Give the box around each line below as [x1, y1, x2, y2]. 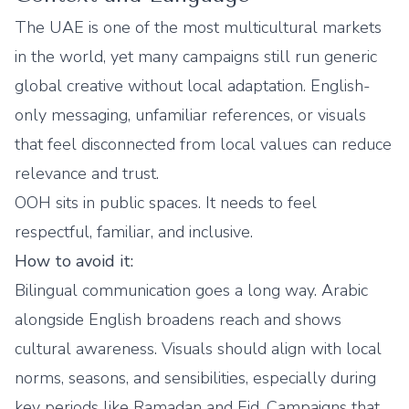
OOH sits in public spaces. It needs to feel [15, 192, 317, 214]
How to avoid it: [15, 250, 133, 272]
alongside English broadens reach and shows [15, 309, 341, 330]
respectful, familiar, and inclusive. [15, 221, 253, 243]
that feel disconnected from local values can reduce [15, 133, 392, 155]
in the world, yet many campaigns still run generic [15, 46, 377, 68]
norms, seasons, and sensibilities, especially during [15, 367, 376, 389]
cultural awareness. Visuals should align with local [15, 338, 382, 360]
